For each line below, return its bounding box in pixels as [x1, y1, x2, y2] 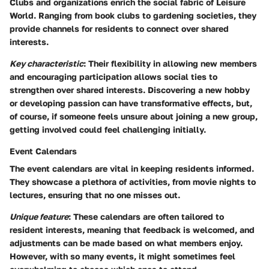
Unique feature [10, 211, 68, 222]
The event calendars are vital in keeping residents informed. [10, 163, 254, 174]
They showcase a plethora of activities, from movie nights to [10, 176, 256, 187]
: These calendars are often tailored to [68, 211, 224, 222]
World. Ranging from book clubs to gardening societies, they [10, 10, 256, 20]
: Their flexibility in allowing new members [83, 58, 257, 68]
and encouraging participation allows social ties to [10, 71, 217, 82]
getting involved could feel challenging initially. [10, 124, 206, 134]
